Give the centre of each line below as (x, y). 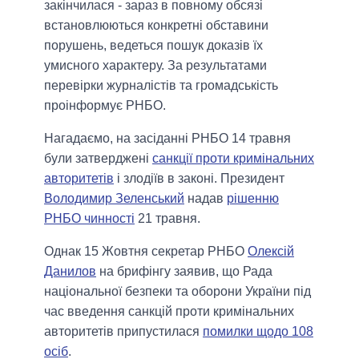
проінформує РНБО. (105, 106)
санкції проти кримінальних (233, 159)
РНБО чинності (89, 219)
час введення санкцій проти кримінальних (169, 312)
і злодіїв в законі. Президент (199, 179)
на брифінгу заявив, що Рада (184, 272)
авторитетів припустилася (123, 332)
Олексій (271, 252)
